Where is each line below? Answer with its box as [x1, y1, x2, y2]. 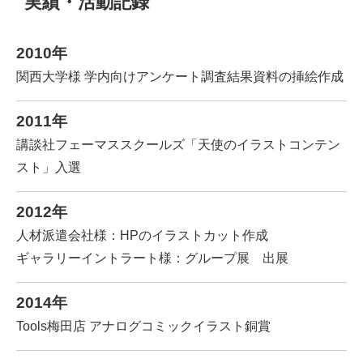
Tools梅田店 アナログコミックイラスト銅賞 [16, 319, 271, 333]
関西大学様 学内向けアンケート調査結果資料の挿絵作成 [16, 70, 344, 83]
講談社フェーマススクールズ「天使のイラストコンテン [16, 138, 340, 152]
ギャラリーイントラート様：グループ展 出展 [16, 251, 288, 265]
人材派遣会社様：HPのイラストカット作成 [16, 228, 268, 242]
